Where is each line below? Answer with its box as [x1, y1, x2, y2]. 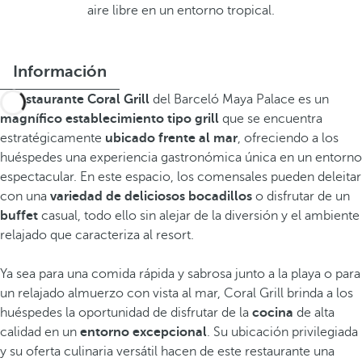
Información [13, 62, 107, 81]
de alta [297, 305, 335, 320]
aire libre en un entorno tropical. [86, 3, 275, 18]
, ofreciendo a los [238, 131, 339, 145]
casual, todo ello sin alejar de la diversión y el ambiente [41, 208, 360, 223]
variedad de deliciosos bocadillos [47, 189, 252, 204]
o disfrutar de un [252, 189, 350, 204]
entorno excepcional [80, 325, 207, 339]
